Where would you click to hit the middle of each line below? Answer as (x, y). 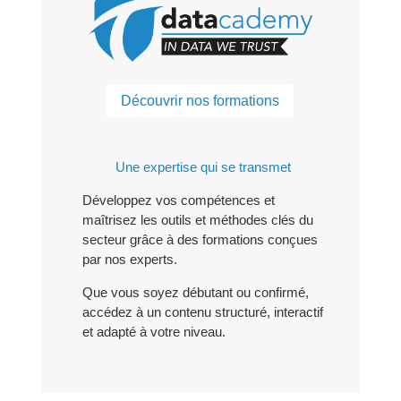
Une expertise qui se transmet (204, 167)
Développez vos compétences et (178, 200)
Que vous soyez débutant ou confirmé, (195, 293)
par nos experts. (129, 260)
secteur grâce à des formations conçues (200, 240)
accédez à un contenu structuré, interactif (202, 312)
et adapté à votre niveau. (154, 332)
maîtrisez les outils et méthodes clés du (197, 220)
